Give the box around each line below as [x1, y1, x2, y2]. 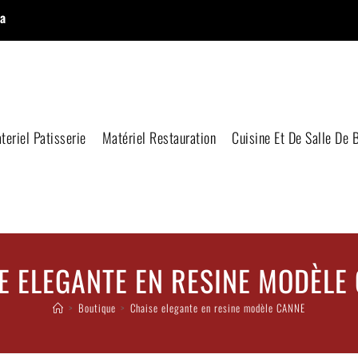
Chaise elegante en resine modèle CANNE [130, 300, 305, 316]
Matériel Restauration [101, 127, 217, 148]
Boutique [78, 300, 116, 316]
